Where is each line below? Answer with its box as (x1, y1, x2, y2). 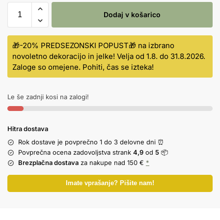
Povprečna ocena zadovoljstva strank (18, 148, 133, 157)
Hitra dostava (7, 125, 48, 133)
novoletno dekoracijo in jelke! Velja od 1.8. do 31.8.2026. (12, 52, 205, 61)
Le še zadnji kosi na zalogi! (7, 93, 89, 101)
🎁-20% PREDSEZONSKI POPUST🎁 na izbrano (12, 41, 174, 51)
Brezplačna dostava (18, 159, 79, 167)
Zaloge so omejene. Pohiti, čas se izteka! (12, 62, 154, 72)
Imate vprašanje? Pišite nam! (66, 180, 154, 187)
